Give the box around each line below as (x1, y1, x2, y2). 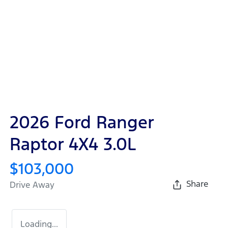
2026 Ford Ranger (10, 111, 154, 134)
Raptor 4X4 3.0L (10, 133, 136, 156)
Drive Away (10, 179, 54, 191)
